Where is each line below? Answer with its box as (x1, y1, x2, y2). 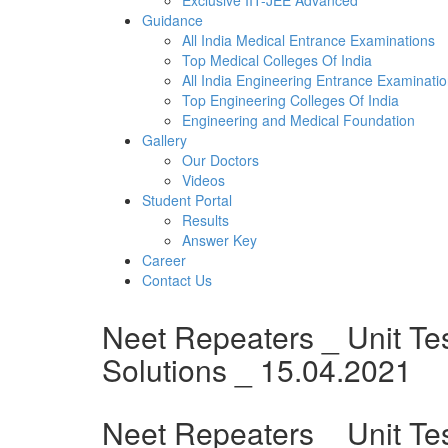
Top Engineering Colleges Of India (182, 90, 399, 110)
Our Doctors (182, 150, 259, 170)
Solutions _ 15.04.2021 (102, 348, 412, 391)
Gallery (142, 130, 187, 150)
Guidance (142, 10, 203, 30)
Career (142, 250, 186, 270)
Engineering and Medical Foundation (182, 110, 415, 130)
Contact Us (142, 270, 212, 290)
